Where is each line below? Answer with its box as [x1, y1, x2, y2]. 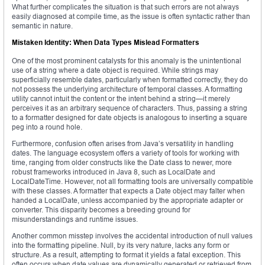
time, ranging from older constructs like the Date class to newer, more [12, 158, 232, 167]
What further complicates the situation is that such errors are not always [12, 2, 239, 12]
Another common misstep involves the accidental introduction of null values [12, 231, 253, 241]
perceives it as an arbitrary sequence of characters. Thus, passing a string [12, 104, 247, 113]
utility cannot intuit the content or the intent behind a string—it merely [12, 94, 230, 104]
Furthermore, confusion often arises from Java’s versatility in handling [12, 139, 234, 148]
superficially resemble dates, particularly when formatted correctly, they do [12, 75, 248, 85]
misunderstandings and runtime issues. [12, 215, 138, 224]
